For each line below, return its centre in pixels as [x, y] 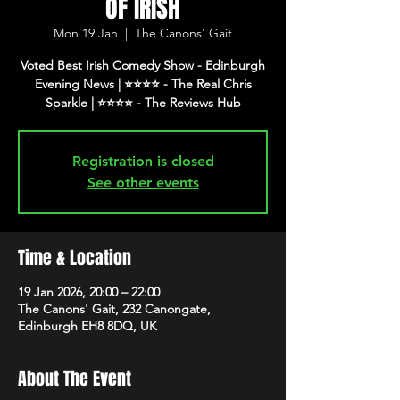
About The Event [75, 379]
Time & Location [75, 258]
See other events [143, 183]
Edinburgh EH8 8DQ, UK [87, 326]
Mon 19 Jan [86, 33]
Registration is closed [143, 161]
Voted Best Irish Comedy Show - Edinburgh [143, 65]
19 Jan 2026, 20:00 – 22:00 [89, 292]
